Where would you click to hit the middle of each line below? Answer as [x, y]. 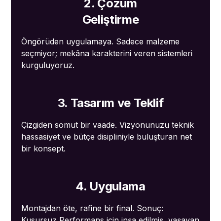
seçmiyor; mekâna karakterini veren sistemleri [107, 54]
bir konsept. [43, 149]
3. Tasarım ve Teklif [110, 103]
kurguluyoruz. [48, 65]
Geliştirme [110, 20]
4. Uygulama [110, 186]
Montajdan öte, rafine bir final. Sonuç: [92, 208]
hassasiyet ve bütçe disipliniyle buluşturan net [106, 137]
